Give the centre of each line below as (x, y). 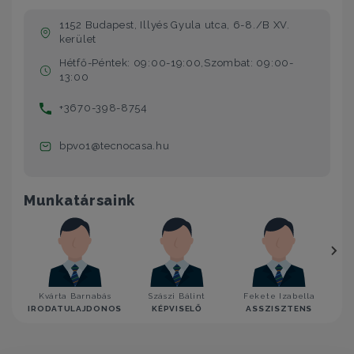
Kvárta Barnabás (75, 296)
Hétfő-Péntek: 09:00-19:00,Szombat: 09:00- (177, 63)
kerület (78, 40)
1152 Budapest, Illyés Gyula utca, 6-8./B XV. (175, 25)
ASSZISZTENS (279, 309)
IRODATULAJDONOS (75, 309)
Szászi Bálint (177, 296)
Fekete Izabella (279, 296)
